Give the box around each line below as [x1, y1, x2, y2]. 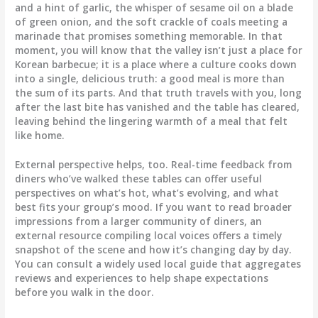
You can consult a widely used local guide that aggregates [15, 257, 302, 271]
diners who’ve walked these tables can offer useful [15, 172, 263, 186]
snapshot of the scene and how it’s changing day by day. [15, 243, 292, 257]
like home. [15, 128, 65, 142]
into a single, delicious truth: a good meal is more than [15, 71, 285, 85]
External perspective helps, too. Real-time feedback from [15, 158, 292, 172]
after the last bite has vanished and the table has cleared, [15, 99, 300, 114]
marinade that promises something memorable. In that [15, 28, 283, 43]
